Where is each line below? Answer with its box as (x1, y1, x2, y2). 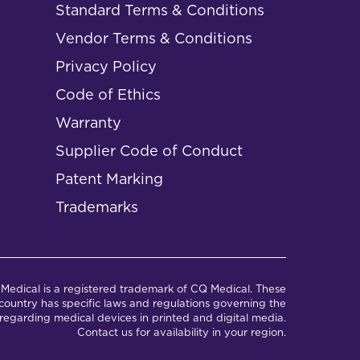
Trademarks (55, 198, 139, 215)
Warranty (55, 114, 122, 131)
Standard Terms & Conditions (55, 2, 265, 18)
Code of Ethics (55, 86, 162, 103)
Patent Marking (55, 170, 164, 187)
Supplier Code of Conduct (55, 142, 243, 159)
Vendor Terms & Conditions (55, 30, 253, 47)
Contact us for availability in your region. (77, 326, 286, 338)
